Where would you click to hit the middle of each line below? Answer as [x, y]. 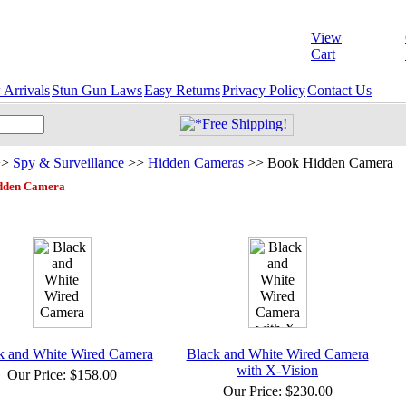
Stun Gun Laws [97, 90]
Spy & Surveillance [68, 163]
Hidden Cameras [196, 163]
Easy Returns [182, 90]
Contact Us [339, 90]
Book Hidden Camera [330, 163]
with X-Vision [277, 370]
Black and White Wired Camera [277, 354]
